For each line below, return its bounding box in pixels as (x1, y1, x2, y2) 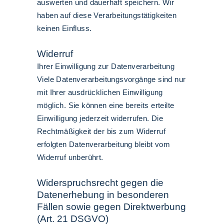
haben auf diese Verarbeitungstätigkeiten (37, 11, 176, 19)
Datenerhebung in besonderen (37, 189, 169, 200)
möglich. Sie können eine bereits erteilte (37, 101, 174, 109)
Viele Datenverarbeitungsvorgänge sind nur (37, 75, 186, 83)
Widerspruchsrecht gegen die (37, 177, 163, 188)
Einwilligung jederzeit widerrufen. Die (37, 114, 163, 122)
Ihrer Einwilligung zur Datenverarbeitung (37, 62, 174, 70)
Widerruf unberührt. (37, 153, 103, 161)
